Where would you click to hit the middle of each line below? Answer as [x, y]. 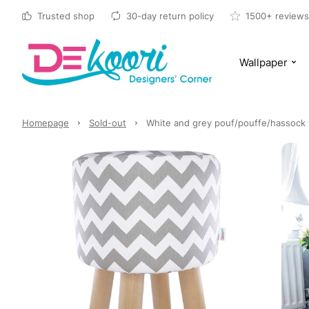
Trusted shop [66, 16]
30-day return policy [170, 16]
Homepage [46, 123]
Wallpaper [264, 62]
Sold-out [108, 123]
